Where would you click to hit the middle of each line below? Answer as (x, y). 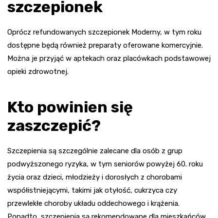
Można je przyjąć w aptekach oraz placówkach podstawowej (109, 58)
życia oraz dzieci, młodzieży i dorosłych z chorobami (95, 177)
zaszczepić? (54, 125)
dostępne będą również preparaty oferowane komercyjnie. (105, 45)
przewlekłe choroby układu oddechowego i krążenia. (93, 203)
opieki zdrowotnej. (38, 71)
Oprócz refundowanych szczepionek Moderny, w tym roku (104, 32)
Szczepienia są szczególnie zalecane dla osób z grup (95, 151)
